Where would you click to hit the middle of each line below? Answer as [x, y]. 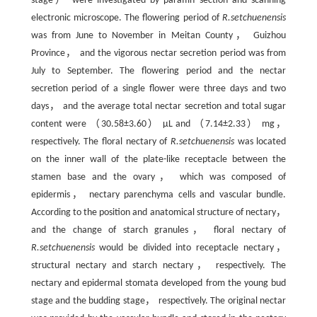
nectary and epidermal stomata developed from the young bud [158, 283]
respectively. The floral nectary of [101, 142]
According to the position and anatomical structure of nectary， [158, 213]
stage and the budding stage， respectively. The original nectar [158, 301]
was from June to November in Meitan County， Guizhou [158, 36]
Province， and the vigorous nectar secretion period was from [158, 53]
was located [260, 142]
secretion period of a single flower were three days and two [158, 89]
